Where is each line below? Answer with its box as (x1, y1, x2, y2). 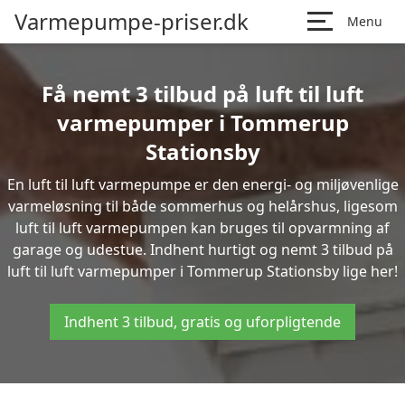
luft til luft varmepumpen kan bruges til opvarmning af (15, 218, 390, 238)
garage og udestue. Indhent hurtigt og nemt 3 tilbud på (12, 240, 393, 259)
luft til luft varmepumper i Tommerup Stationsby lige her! (7, 261, 398, 281)
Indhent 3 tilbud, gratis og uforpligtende (64, 312, 341, 332)
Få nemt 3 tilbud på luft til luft (42, 79, 363, 108)
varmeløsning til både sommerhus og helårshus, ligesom (7, 196, 398, 216)
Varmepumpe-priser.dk (14, 6, 249, 36)
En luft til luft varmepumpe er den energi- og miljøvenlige (6, 174, 399, 194)
